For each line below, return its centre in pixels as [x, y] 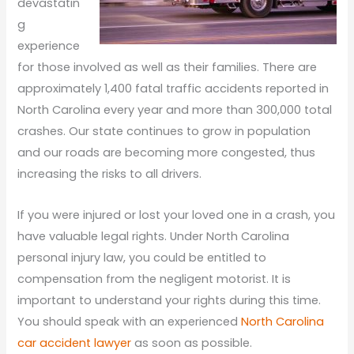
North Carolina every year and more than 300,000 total [175, 110]
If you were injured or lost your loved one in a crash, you [177, 215]
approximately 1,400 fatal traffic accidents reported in [173, 89]
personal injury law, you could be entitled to [142, 258]
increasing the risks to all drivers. [110, 174]
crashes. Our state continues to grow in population [164, 132]
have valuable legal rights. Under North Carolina [154, 237]
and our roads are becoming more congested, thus [167, 153]
